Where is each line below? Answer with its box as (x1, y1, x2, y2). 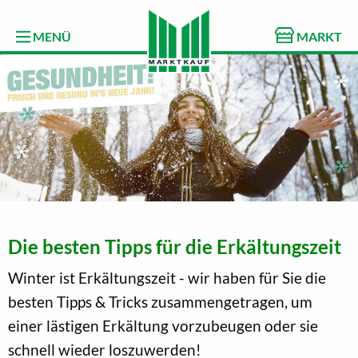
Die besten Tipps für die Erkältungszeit (8, 234, 341, 258)
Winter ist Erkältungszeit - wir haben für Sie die (8, 268, 326, 287)
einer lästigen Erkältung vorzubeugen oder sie (8, 316, 318, 335)
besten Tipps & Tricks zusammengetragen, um (8, 292, 312, 311)
